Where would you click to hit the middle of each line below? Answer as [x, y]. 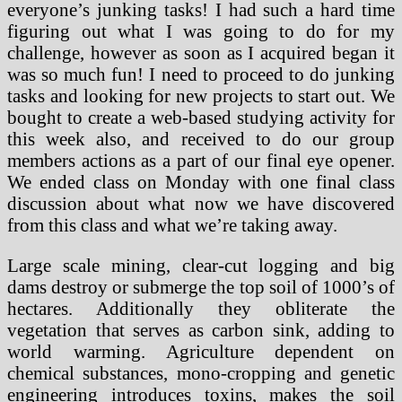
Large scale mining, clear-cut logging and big [201, 266]
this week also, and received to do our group [201, 139]
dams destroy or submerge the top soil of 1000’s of [201, 287]
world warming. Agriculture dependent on [201, 352]
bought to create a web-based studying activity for [201, 118]
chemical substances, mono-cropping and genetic [201, 373]
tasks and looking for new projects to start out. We [201, 96]
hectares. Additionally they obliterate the [201, 309]
